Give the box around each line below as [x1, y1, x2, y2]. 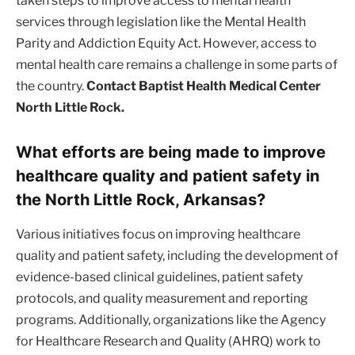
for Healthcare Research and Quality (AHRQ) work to [16, 333, 321, 349]
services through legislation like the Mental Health [16, 13, 306, 29]
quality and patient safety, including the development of [16, 247, 338, 263]
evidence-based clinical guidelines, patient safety [16, 269, 303, 284]
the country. [16, 78, 86, 94]
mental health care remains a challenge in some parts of [16, 56, 338, 72]
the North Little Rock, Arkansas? [16, 189, 265, 209]
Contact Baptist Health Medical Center [86, 78, 321, 94]
